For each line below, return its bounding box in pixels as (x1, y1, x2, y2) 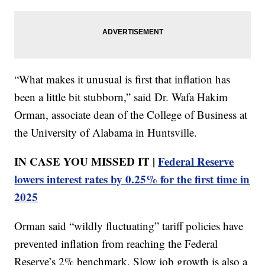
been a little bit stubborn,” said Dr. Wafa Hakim (14, 89, 228, 104)
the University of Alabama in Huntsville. (14, 124, 198, 140)
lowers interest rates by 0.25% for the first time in (14, 170, 250, 187)
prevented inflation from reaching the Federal (14, 235, 218, 251)
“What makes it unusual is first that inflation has (14, 71, 231, 86)
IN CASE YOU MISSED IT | (14, 153, 159, 169)
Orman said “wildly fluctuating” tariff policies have (14, 218, 244, 233)
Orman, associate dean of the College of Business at (14, 106, 248, 122)
